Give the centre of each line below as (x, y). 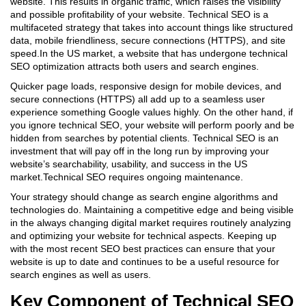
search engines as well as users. (81, 275)
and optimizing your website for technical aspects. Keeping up (143, 236)
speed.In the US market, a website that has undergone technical (149, 53)
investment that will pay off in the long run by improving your (140, 151)
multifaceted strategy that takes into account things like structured (152, 27)
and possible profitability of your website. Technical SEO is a (139, 14)
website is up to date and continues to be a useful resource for (145, 262)
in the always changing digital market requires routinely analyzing (151, 223)
